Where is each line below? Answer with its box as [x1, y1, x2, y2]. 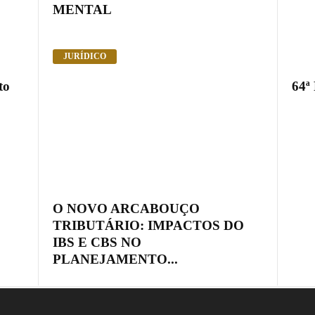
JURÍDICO [63, 51, 106, 62]
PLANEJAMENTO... [52, 252, 178, 267]
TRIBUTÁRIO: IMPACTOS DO [52, 218, 244, 233]
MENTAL [52, 1, 112, 17]
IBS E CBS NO [52, 235, 141, 250]
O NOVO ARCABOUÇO [52, 201, 200, 217]
